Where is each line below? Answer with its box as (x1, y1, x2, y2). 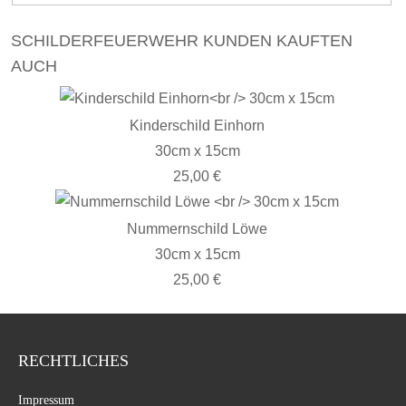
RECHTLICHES (18, 352, 129, 370)
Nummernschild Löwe (127, 221, 267, 237)
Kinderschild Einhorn (130, 118, 265, 133)
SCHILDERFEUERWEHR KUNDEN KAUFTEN (11, 32, 353, 50)
